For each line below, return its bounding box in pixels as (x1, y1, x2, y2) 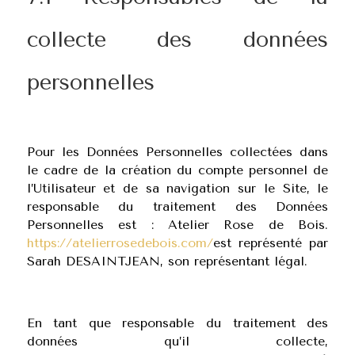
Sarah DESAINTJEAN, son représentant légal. (26, 254, 307, 269)
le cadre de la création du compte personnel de (26, 162, 329, 177)
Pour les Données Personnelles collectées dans (26, 144, 329, 159)
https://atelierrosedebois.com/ (26, 235, 213, 250)
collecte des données (26, 27, 329, 52)
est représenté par (212, 235, 329, 250)
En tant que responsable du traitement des (26, 315, 329, 330)
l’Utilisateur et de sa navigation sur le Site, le (26, 181, 329, 196)
